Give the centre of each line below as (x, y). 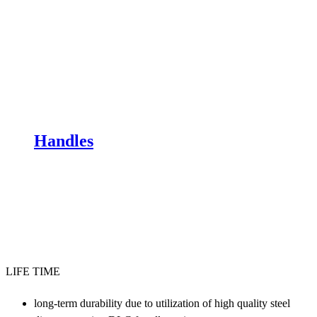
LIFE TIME (33, 271)
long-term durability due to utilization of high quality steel (162, 304)
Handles (64, 140)
